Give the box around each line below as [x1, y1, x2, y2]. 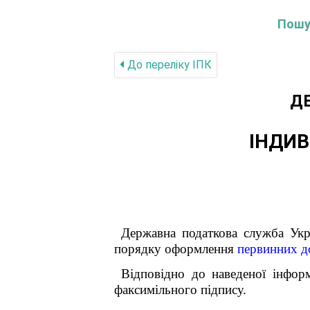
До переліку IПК [125, 58, 212, 71]
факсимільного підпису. [114, 282, 246, 297]
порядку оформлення [114, 241, 237, 256]
